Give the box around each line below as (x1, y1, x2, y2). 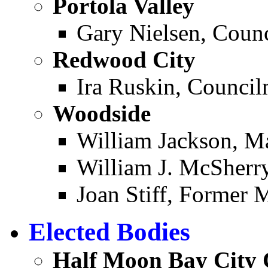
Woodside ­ (53, 100, 157, 126)
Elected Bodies (29, 218, 190, 246)
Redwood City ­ (53, 47, 202, 72)
